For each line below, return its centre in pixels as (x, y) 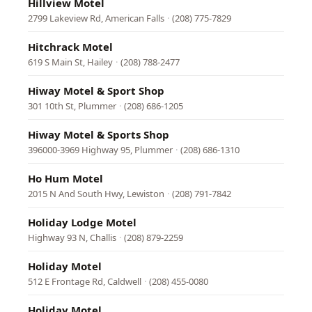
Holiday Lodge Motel (82, 222)
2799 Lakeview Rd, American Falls (96, 18)
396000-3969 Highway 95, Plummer (100, 150)
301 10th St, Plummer (72, 106)
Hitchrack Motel (70, 47)
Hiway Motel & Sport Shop (96, 91)
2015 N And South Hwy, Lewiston (96, 194)
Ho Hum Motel (65, 178)
